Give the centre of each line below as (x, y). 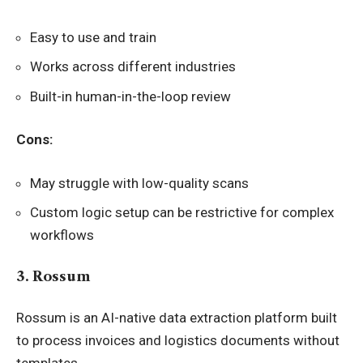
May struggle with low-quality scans (139, 183)
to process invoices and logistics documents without (178, 340)
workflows (62, 235)
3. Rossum (53, 276)
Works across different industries (133, 66)
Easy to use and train (93, 37)
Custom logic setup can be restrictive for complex (182, 212)
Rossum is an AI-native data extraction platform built (177, 318)
